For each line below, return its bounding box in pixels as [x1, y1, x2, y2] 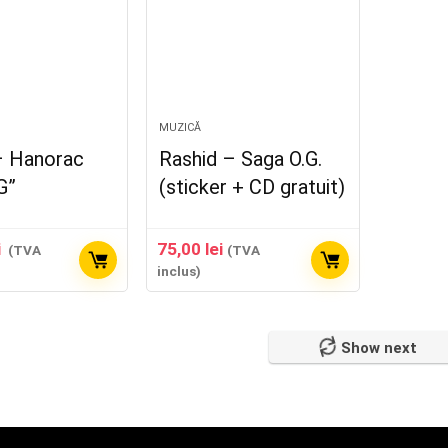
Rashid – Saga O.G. [159, 147, 323, 171]
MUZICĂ [159, 121, 202, 134]
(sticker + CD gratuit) [159, 175, 346, 199]
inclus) [157, 263, 202, 279]
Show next [341, 339, 417, 357]
